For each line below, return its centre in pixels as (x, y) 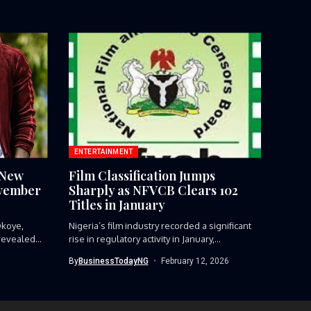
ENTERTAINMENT (103, 151)
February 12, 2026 (195, 261)
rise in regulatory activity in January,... (144, 238)
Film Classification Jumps (142, 175)
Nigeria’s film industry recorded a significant (160, 225)
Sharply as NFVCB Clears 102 (153, 190)
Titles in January (117, 204)
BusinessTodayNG (113, 261)
